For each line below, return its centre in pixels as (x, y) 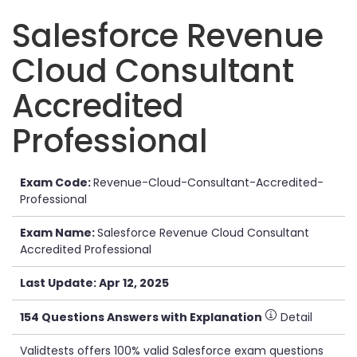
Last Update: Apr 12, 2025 (94, 283)
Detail (295, 317)
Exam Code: (57, 182)
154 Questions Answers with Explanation (142, 317)
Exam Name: (59, 233)
